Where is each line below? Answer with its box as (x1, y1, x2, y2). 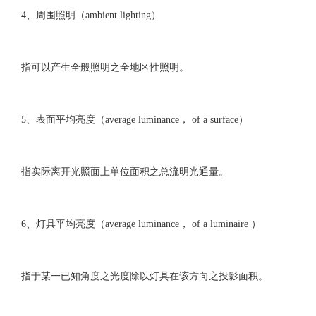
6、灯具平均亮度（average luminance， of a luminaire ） (20, 219, 261, 229)
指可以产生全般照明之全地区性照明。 (20, 62, 189, 73)
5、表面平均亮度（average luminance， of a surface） (20, 114, 248, 125)
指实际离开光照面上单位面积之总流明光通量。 (20, 166, 229, 177)
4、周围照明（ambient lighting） (20, 10, 161, 20)
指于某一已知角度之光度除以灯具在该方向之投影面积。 (20, 271, 268, 281)
